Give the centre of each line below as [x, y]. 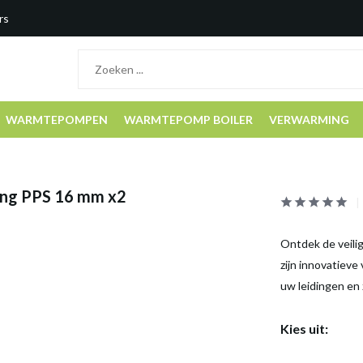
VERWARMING [309, 120]
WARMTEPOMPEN [57, 120]
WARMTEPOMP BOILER [188, 120]
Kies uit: [304, 329]
